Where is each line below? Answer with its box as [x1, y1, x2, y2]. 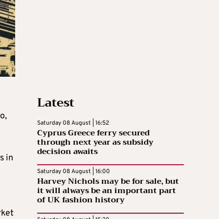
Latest [37, 92, 74, 113]
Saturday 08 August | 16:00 [37, 167, 110, 175]
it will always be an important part [37, 183, 176, 197]
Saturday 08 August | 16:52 [37, 119, 109, 127]
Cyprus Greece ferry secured [37, 126, 150, 140]
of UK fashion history [37, 193, 125, 207]
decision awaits [37, 144, 98, 158]
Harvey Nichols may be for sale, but [37, 174, 179, 188]
